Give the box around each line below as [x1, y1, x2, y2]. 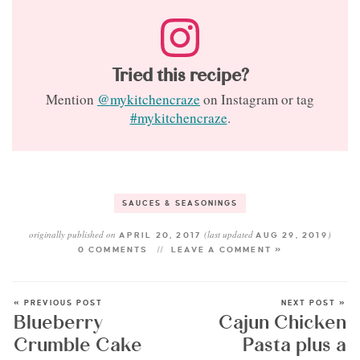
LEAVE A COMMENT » [171, 245, 283, 255]
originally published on [29, 228, 117, 241]
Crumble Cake [14, 336, 142, 356]
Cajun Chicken [219, 313, 346, 333]
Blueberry [14, 313, 103, 333]
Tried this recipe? [111, 67, 249, 85]
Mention [46, 90, 97, 109]
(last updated [204, 228, 256, 241]
